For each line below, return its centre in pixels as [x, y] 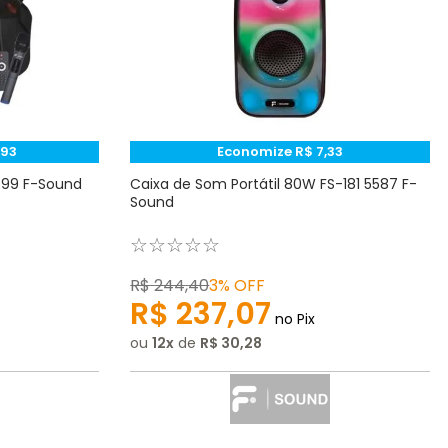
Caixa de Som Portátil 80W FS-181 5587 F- [274, 184]
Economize [256, 152]
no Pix [293, 319]
